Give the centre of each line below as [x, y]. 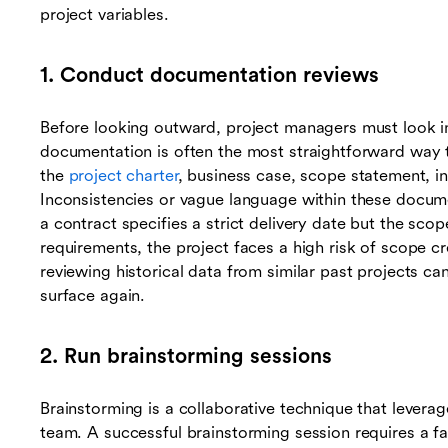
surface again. [93, 296]
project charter [123, 176]
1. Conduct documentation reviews [209, 75]
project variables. [104, 15]
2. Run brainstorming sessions [186, 356]
